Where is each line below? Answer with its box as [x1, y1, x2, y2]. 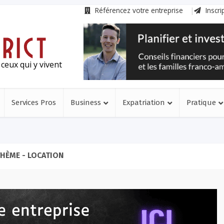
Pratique [186, 98, 216, 107]
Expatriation [122, 98, 165, 107]
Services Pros [11, 98, 56, 107]
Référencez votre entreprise [93, 5, 183, 15]
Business [70, 98, 101, 107]
